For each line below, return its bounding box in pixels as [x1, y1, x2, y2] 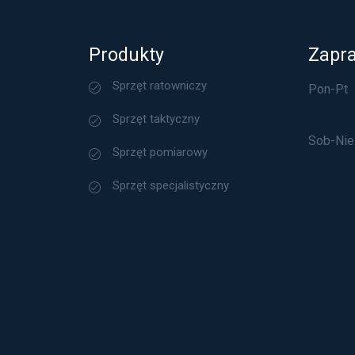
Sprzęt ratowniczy [112, 78, 207, 94]
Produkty [88, 44, 164, 67]
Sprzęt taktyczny [112, 112, 200, 127]
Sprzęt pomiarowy [112, 145, 208, 160]
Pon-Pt [307, 82, 348, 97]
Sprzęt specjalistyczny [112, 178, 229, 193]
